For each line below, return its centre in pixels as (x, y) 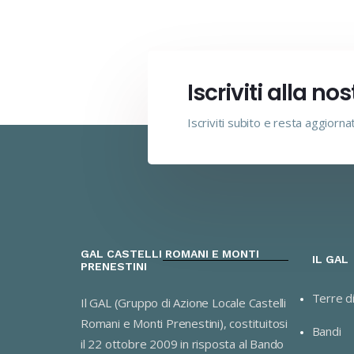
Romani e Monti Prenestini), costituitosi (184, 323)
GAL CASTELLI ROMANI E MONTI (170, 254)
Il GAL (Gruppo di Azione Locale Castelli (183, 303)
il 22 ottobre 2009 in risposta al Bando (183, 344)
